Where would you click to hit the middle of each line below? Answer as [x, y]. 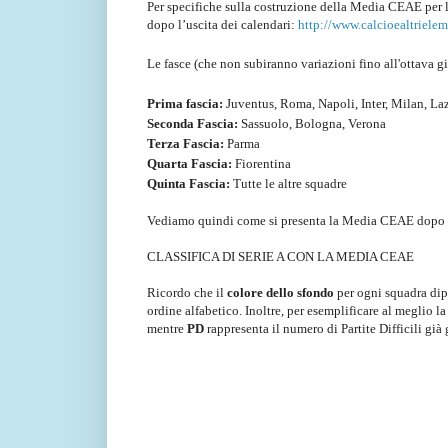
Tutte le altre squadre [290, 183]
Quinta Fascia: [190, 183]
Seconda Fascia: [192, 123]
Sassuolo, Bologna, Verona [312, 123]
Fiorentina [261, 163]
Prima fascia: [185, 103]
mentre [167, 328]
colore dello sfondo [280, 292]
